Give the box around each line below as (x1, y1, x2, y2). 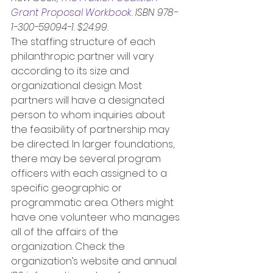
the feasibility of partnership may (11, 122, 172, 136)
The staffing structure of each (11, 35, 158, 49)
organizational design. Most (11, 79, 144, 93)
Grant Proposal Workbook (11, 5, 132, 19)
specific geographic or (11, 181, 124, 195)
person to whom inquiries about (11, 108, 168, 122)
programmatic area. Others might (11, 196, 176, 210)
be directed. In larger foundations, (11, 137, 177, 151)
